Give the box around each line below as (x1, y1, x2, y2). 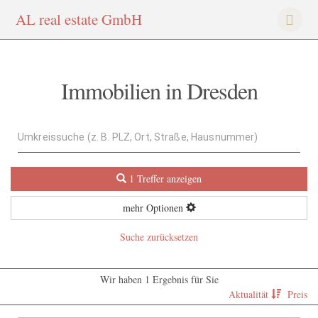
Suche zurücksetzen (120, 229, 198, 243)
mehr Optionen (122, 200, 186, 214)
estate (61, 9, 99, 29)
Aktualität (229, 287, 271, 301)
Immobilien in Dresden (60, 75, 258, 106)
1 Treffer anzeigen (129, 171, 202, 185)
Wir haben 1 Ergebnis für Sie (99, 272, 219, 286)
